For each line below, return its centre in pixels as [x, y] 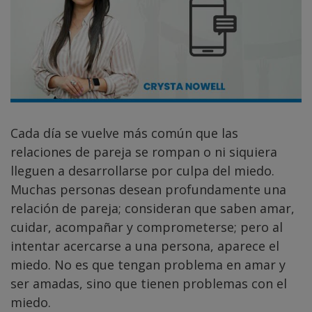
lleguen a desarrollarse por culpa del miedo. [142, 171]
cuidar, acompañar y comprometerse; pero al [147, 227]
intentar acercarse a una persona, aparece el [145, 246]
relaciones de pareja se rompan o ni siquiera [144, 152]
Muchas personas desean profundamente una [148, 190]
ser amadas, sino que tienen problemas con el [149, 284]
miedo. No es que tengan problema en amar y [148, 265]
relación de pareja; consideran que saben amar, [153, 209]
